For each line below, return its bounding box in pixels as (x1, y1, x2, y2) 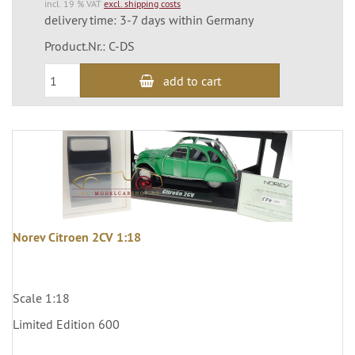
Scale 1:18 (13, 290, 70, 307)
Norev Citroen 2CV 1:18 (13, 229, 141, 246)
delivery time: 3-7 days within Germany (44, 12, 254, 29)
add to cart (162, 72, 221, 89)
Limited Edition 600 (13, 316, 120, 333)
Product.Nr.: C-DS (44, 38, 135, 55)
